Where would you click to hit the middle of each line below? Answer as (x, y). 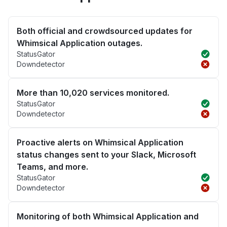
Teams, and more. (52, 167)
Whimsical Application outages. (80, 43)
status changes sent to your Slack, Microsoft (106, 155)
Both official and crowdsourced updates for (105, 31)
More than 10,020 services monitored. (93, 93)
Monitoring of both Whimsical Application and (108, 217)
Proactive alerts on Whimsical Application (100, 143)
